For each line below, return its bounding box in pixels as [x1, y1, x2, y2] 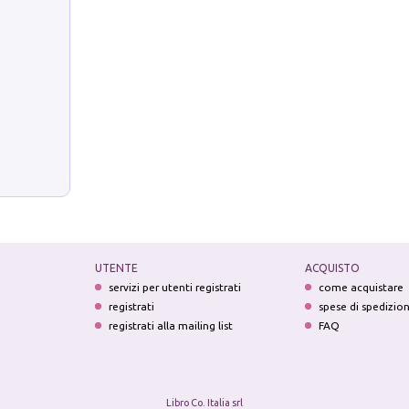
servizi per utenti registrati [108, 280, 241, 293]
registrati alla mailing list [108, 319, 233, 331]
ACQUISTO [305, 261, 361, 274]
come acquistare [319, 280, 404, 293]
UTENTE [94, 261, 138, 274]
